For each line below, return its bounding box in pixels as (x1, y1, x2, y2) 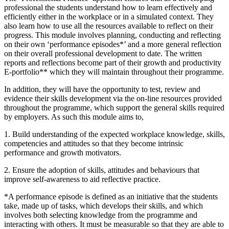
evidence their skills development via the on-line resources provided (4, 94, 222, 103)
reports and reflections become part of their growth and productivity (4, 58, 221, 67)
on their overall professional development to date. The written (4, 49, 202, 58)
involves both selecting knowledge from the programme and (4, 211, 197, 220)
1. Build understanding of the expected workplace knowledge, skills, (4, 130, 225, 139)
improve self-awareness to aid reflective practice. (4, 175, 161, 184)
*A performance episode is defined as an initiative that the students (4, 192, 218, 201)
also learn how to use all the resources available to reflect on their (4, 21, 213, 31)
